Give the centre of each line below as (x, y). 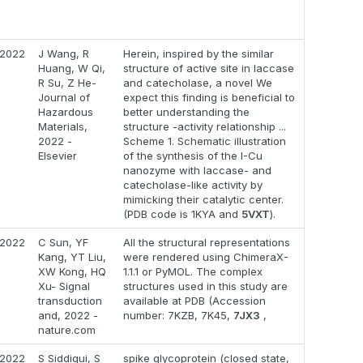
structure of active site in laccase (209, 68)
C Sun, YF (63, 243)
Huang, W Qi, (72, 68)
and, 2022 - (68, 316)
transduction (70, 301)
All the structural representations (207, 243)
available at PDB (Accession (194, 301)
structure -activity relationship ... (205, 127)
